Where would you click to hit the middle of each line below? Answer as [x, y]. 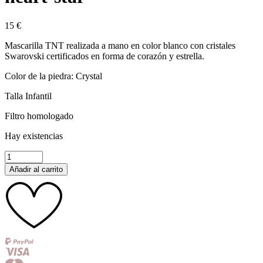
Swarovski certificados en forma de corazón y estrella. [104, 56]
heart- [15, 187]
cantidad [20, 208]
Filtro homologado [39, 116]
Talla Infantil [28, 96]
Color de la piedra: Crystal [53, 76]
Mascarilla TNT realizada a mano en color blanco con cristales [120, 45]
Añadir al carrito [36, 169]
